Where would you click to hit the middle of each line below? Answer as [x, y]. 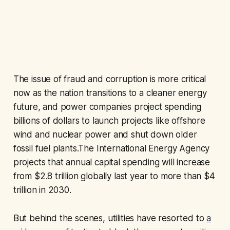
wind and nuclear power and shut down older [105, 135]
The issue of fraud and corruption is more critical [110, 79]
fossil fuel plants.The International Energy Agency [111, 149]
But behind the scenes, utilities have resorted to [110, 218]
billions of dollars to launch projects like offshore [109, 121]
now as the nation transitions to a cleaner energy [110, 93]
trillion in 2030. [42, 190]
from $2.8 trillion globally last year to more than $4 [114, 176]
